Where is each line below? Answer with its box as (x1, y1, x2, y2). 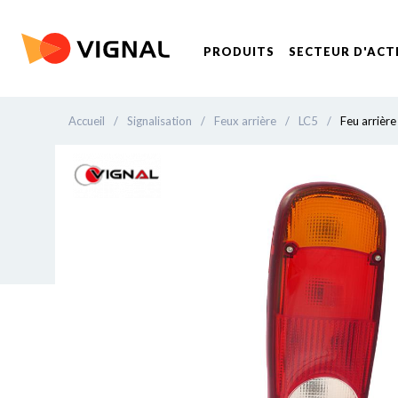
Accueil (68, 114, 105, 128)
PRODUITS (203, 44, 275, 59)
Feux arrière (214, 114, 276, 128)
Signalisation (127, 114, 192, 128)
